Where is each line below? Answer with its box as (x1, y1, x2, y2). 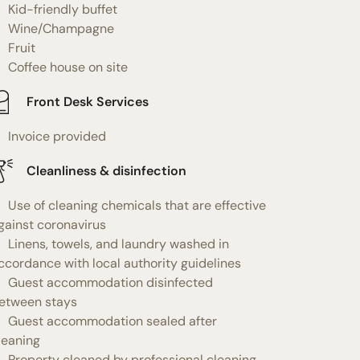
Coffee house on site (7, 58, 128, 76)
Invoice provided (7, 127, 106, 145)
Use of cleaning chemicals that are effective (7, 196, 266, 214)
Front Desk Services (26, 93, 149, 111)
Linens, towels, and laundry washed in (7, 235, 229, 252)
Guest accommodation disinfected (7, 273, 213, 291)
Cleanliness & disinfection (26, 162, 186, 180)
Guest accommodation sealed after (7, 312, 217, 329)
